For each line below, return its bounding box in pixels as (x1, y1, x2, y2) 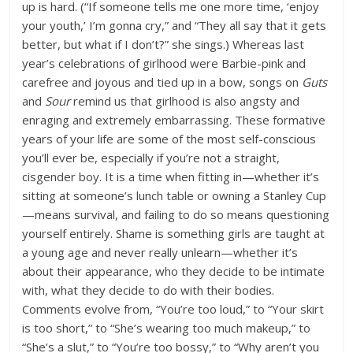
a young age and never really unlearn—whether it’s (22, 244, 299, 260)
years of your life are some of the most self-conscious (22, 131, 317, 147)
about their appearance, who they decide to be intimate (22, 263, 325, 279)
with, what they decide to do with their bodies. (22, 282, 275, 298)
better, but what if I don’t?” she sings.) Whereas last (22, 36, 305, 52)
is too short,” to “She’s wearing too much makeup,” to (22, 320, 311, 336)
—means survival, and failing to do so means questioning (22, 206, 330, 222)
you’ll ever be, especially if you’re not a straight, (22, 150, 281, 165)
